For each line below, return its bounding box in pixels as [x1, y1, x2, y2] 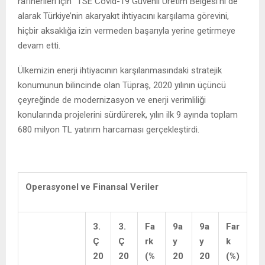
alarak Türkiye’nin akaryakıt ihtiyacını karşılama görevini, [18, 10, 229, 21]
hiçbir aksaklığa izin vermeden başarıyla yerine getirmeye [18, 25, 235, 36]
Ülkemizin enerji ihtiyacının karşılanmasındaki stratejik [18, 64, 222, 76]
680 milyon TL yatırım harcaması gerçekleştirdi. [18, 124, 199, 135]
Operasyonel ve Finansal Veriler [25, 181, 159, 192]
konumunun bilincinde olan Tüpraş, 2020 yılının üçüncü [18, 79, 226, 91]
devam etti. [18, 40, 60, 51]
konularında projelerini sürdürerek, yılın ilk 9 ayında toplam [18, 109, 238, 120]
